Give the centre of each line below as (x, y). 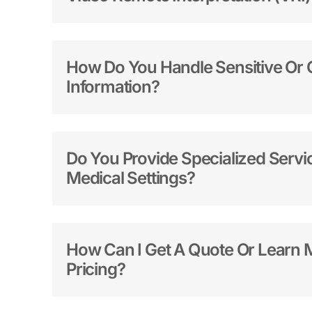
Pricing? (95, 270)
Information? (112, 87)
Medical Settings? (130, 178)
